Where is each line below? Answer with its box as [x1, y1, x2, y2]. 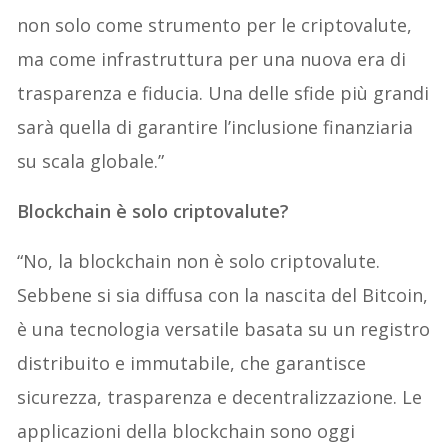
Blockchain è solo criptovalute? [17, 199, 290, 224]
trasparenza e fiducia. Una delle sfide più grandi [17, 81, 430, 106]
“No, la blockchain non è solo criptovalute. [17, 249, 381, 274]
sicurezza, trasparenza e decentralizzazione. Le [17, 385, 423, 410]
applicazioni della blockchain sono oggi [17, 419, 356, 444]
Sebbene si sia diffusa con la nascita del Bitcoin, [17, 283, 429, 308]
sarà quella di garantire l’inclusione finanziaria [17, 115, 414, 140]
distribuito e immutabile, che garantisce [17, 351, 367, 376]
